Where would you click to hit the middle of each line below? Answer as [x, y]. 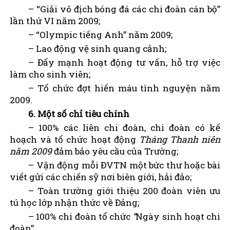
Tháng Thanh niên [179, 139]
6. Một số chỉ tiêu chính [79, 113]
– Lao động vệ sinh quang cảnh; [97, 48]
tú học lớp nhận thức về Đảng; [74, 202]
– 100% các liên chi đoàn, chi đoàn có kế [124, 127]
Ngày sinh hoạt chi [178, 216]
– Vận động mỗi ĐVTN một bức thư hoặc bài [124, 165]
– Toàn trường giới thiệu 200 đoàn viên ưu [124, 190]
